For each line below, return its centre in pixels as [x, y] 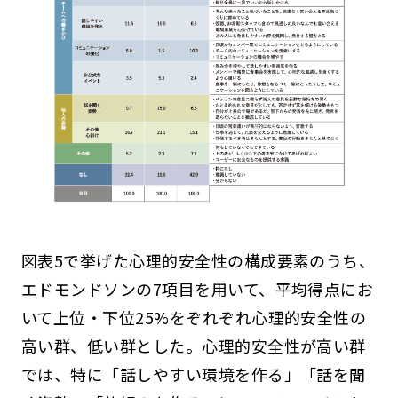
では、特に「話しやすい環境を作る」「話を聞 [193, 374]
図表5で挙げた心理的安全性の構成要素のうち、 [198, 260]
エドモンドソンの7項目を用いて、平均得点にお [197, 288]
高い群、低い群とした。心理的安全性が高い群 [193, 345]
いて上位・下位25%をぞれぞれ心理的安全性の [194, 317]
